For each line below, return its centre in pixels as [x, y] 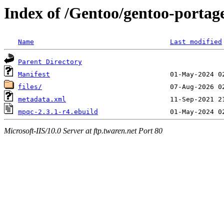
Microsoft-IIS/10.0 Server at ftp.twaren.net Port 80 [83, 130]
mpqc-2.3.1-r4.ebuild [58, 112]
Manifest [34, 74]
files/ [30, 87]
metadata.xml [42, 99]
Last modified [196, 42]
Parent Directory [50, 62]
